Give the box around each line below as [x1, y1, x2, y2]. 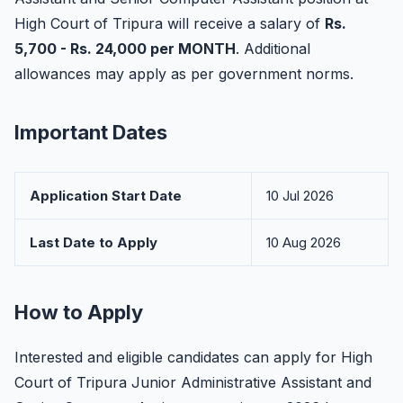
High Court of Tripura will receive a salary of [14, 14, 325, 32]
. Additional [236, 40, 310, 58]
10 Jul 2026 [266, 187, 334, 204]
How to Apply [14, 300, 143, 324]
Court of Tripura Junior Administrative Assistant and [14, 373, 372, 391]
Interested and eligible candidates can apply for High [14, 348, 372, 366]
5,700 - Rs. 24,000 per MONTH [14, 40, 236, 58]
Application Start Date [30, 187, 182, 204]
